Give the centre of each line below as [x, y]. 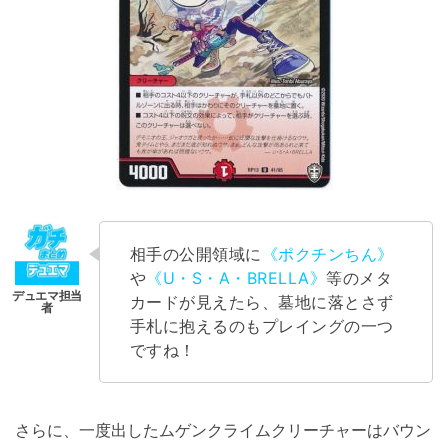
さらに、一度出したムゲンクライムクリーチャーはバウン [223, 429]
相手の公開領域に [196, 253]
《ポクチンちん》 [327, 253]
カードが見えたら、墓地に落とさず [262, 301]
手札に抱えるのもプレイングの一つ [262, 325]
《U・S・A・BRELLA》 [236, 277]
